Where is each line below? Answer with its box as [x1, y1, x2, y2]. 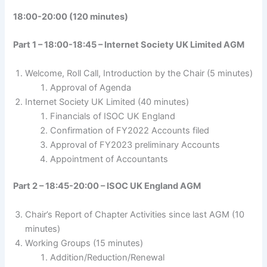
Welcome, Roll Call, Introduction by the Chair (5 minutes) [25, 67, 253, 79]
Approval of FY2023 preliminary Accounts [50, 139, 221, 150]
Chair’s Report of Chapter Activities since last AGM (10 [25, 209, 245, 220]
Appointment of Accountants [50, 153, 169, 164]
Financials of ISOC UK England [50, 110, 176, 122]
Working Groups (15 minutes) [25, 237, 144, 249]
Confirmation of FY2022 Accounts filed [50, 125, 210, 136]
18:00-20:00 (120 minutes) [13, 11, 129, 22]
